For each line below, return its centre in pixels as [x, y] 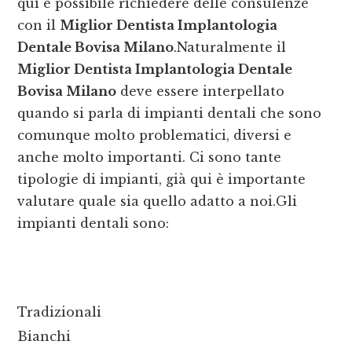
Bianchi [44, 337]
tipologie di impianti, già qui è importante [162, 180]
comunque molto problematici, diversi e [155, 136]
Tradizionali [60, 312]
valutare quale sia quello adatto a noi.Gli [158, 202]
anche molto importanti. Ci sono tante [150, 158]
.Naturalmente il [230, 48]
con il [39, 26]
